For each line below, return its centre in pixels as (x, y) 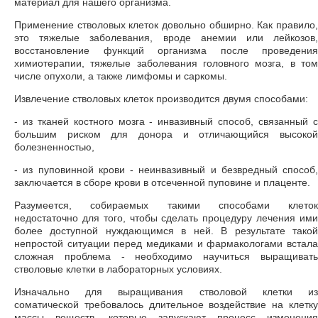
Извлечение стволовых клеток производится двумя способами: (161, 99)
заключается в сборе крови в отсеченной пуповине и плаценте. (162, 182)
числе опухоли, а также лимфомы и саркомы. (121, 76)
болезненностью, (54, 147)
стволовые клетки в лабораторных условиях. (118, 269)
